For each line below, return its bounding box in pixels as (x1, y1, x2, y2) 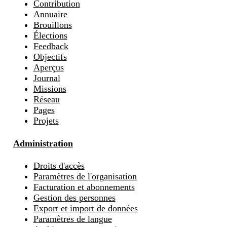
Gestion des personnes (33, 193, 116, 203)
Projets (33, 116, 59, 126)
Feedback (33, 41, 68, 52)
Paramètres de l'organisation (33, 171, 137, 182)
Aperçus (33, 62, 64, 73)
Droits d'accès (33, 161, 85, 171)
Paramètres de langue (33, 214, 112, 224)
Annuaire (33, 9, 67, 20)
